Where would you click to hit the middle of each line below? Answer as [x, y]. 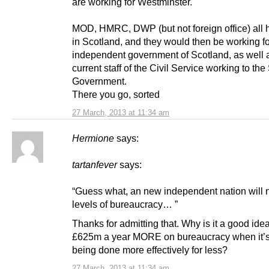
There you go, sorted [116, 95]
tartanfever [95, 165]
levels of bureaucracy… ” [125, 204]
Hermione [93, 138]
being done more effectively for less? [150, 249]
